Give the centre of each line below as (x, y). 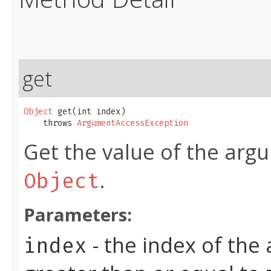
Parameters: (78, 215)
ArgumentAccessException (132, 123)
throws (50, 123)
